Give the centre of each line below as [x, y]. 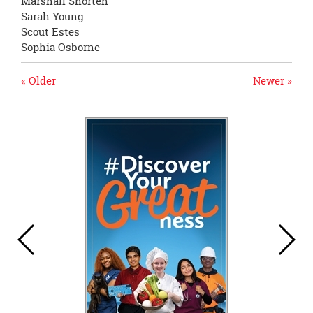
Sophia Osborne [60, 47]
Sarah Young [52, 16]
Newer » [272, 80]
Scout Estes [50, 31]
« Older [38, 80]
